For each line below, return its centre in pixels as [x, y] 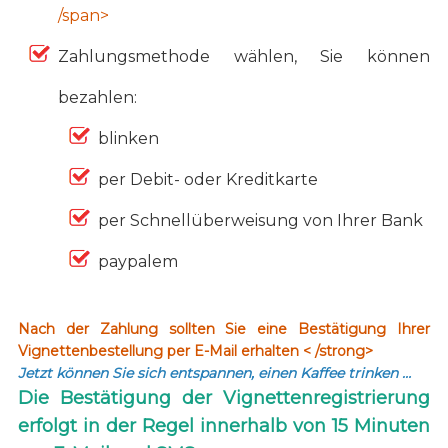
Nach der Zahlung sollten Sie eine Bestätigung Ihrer [224, 328]
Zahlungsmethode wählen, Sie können [244, 56]
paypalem [137, 261]
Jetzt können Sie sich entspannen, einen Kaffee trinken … [214, 372]
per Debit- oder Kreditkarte [207, 179]
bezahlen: [97, 97]
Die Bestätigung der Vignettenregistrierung [224, 397]
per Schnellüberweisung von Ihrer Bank [260, 220]
